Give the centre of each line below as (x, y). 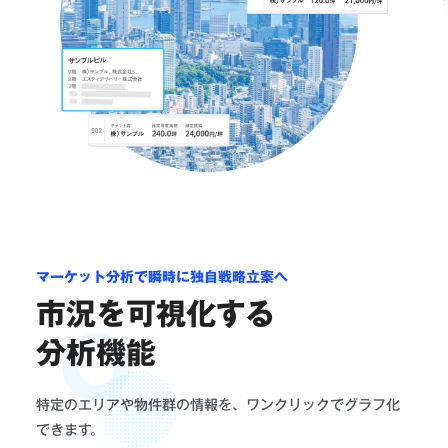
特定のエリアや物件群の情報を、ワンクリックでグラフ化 (218, 404)
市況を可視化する (155, 313)
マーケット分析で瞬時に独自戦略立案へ (162, 276)
